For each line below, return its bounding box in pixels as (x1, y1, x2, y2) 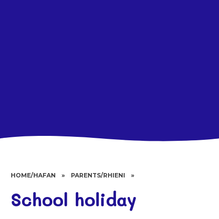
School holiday (11, 188, 137, 211)
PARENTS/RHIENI (71, 172, 126, 179)
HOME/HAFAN (11, 172, 56, 179)
